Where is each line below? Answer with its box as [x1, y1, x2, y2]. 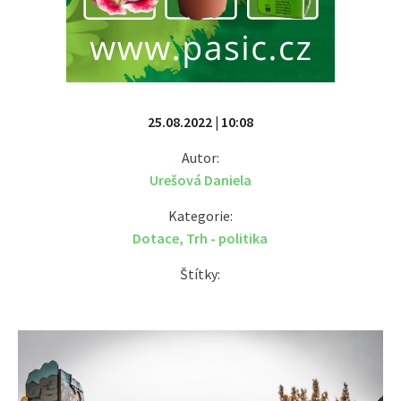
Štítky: [180, 264, 221, 283]
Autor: [181, 148, 219, 166]
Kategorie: [167, 206, 233, 225]
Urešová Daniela [149, 170, 252, 189]
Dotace [132, 228, 180, 247]
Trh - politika [186, 228, 269, 247]
